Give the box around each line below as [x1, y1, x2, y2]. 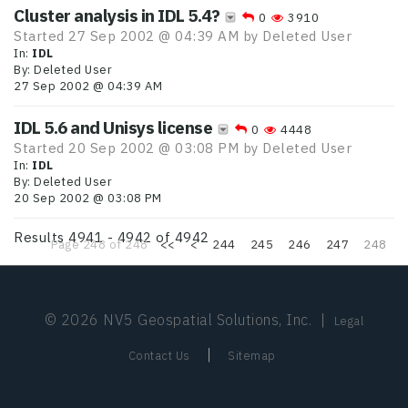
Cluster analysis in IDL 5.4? [14, 5, 219, 26]
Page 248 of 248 [51, 237, 148, 252]
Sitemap [228, 348, 276, 363]
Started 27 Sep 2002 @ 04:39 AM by [14, 27, 262, 45]
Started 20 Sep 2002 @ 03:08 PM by [14, 139, 262, 157]
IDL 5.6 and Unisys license [14, 117, 212, 138]
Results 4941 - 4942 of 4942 [14, 229, 209, 246]
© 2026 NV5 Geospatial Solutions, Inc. [44, 311, 312, 329]
